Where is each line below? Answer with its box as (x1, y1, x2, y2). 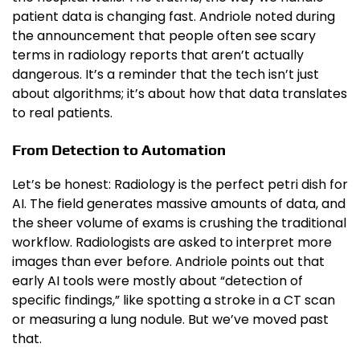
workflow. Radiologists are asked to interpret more (12, 233, 332, 252)
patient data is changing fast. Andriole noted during (12, 6, 335, 26)
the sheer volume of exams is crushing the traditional (12, 214, 346, 233)
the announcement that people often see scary (12, 26, 316, 45)
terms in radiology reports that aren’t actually (12, 45, 304, 64)
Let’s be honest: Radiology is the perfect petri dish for (12, 175, 348, 194)
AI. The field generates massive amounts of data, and (12, 194, 346, 214)
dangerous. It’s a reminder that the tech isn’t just (12, 64, 319, 84)
